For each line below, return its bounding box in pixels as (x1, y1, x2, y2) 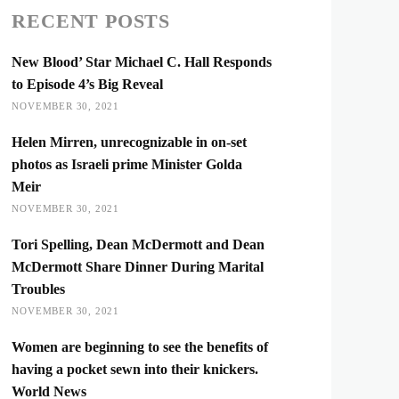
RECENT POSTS (12, 10, 170, 32)
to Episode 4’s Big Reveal (12, 77, 164, 92)
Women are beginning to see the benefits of (12, 339, 269, 354)
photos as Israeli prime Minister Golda (12, 157, 243, 172)
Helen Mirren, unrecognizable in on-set (12, 134, 248, 150)
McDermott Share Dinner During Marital (12, 259, 265, 274)
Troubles (12, 281, 66, 297)
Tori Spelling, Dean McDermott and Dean (12, 237, 265, 252)
